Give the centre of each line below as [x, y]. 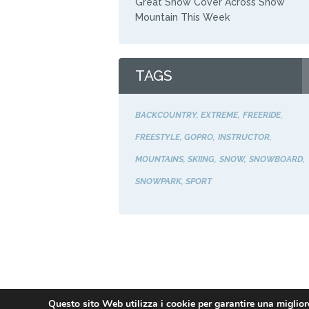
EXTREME [220, 114]
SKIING [201, 159]
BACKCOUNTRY [166, 114]
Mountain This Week [182, 18]
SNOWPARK [158, 181]
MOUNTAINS [159, 159]
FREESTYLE [157, 137]
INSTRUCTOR [243, 137]
